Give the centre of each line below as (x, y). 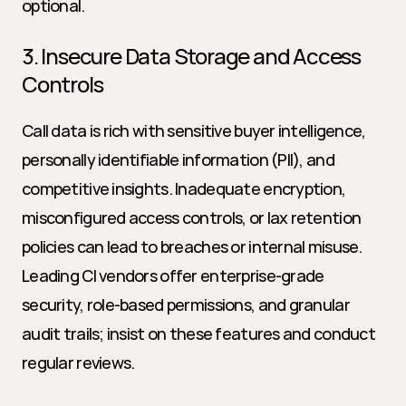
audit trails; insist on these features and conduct (198, 333)
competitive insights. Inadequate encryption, (184, 188)
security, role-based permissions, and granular (186, 304)
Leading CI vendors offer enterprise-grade (173, 275)
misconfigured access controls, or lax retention (192, 217)
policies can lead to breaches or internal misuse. (192, 246)
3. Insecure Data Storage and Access (191, 56)
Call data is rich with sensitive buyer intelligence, (194, 130)
